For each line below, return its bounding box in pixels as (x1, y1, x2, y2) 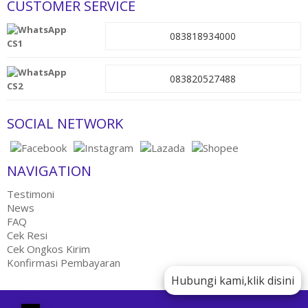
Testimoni (7, 186, 54, 201)
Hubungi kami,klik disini (171, 273, 294, 288)
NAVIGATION (7, 161, 91, 180)
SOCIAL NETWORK (7, 114, 123, 133)
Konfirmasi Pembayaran (7, 255, 120, 269)
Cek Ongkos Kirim (7, 241, 90, 256)
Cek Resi (7, 228, 47, 242)
